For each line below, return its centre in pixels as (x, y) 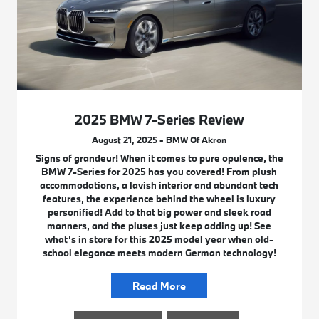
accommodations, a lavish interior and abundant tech (159, 185)
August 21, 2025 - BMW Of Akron (159, 140)
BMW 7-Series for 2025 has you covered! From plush (159, 172)
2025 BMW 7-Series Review (159, 120)
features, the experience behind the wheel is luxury (159, 199)
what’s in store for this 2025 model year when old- (159, 240)
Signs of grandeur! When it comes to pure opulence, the (159, 158)
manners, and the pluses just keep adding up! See (159, 226)
